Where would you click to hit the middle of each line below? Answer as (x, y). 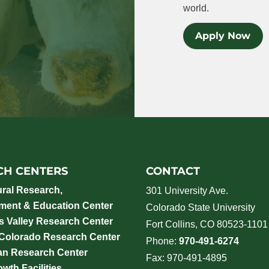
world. (196, 8)
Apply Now (223, 35)
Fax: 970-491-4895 (186, 258)
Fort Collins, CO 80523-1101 (207, 224)
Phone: (162, 241)
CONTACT (173, 171)
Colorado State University (200, 207)
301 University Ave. (187, 190)
